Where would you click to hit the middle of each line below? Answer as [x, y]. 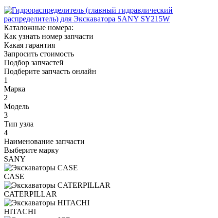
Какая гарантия [29, 45]
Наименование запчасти [44, 141]
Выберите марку [31, 150]
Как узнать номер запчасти [49, 36]
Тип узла [19, 124]
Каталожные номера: [39, 27]
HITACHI [20, 211]
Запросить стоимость [39, 54]
